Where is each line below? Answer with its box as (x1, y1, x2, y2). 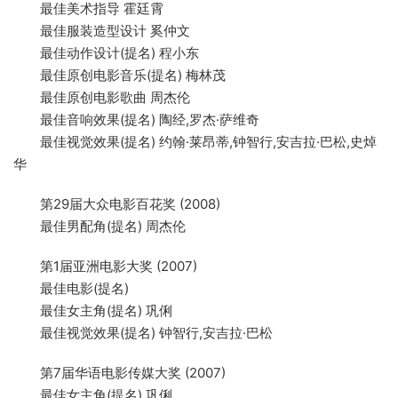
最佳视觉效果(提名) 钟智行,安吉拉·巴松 (13, 323, 273, 341)
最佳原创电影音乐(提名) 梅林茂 (13, 66, 226, 84)
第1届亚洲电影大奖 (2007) (13, 257, 197, 275)
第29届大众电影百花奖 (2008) (13, 195, 220, 212)
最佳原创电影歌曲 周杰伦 (13, 88, 190, 106)
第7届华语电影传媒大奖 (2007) (13, 363, 226, 381)
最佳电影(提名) (13, 279, 129, 297)
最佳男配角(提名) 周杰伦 (13, 217, 186, 235)
